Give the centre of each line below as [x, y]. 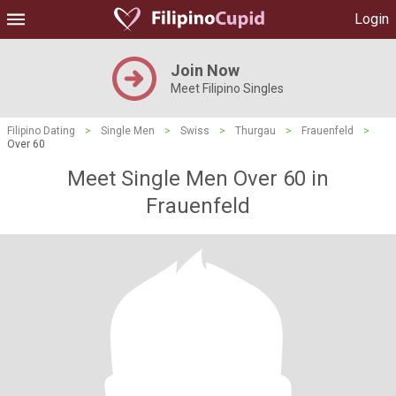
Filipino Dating [41, 131]
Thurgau [255, 131]
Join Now [205, 70]
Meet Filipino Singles [227, 88]
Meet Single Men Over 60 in [198, 179]
